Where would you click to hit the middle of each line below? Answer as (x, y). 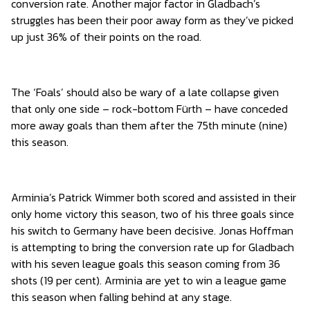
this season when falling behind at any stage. (121, 297)
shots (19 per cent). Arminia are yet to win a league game (149, 280)
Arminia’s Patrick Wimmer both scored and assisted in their (154, 197)
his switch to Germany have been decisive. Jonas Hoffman (152, 230)
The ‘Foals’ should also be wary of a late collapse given (145, 92)
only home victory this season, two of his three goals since (153, 214)
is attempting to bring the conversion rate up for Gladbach (153, 247)
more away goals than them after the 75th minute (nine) (149, 125)
